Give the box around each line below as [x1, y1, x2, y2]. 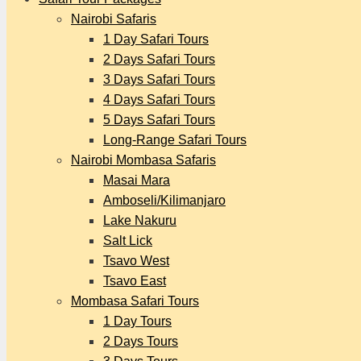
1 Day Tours [103, 314, 172, 328]
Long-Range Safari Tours [103, 133, 247, 147]
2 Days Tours [103, 334, 178, 348]
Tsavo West [103, 254, 169, 268]
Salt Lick [103, 234, 152, 247]
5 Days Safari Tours [103, 113, 215, 127]
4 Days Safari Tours [103, 93, 215, 106]
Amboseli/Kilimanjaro [103, 193, 226, 207]
